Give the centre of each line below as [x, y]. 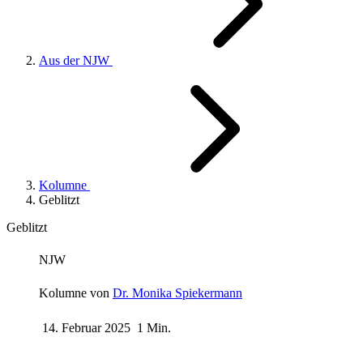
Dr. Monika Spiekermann [177, 293]
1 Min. [154, 327]
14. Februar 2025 [86, 327]
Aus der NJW [76, 60]
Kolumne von [74, 293]
